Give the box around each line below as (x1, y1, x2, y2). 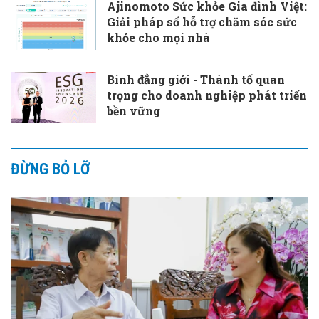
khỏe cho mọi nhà (107, 30, 210, 46)
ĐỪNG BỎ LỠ (11, 160, 90, 179)
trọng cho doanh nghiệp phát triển (107, 88, 307, 103)
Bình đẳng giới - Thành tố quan (107, 72, 285, 88)
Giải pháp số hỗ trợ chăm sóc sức (107, 14, 297, 30)
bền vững (107, 103, 160, 119)
